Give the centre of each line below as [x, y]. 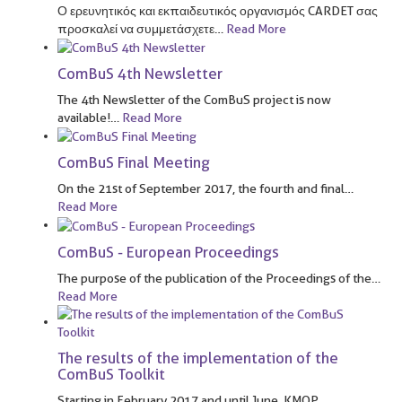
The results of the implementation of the [198, 358]
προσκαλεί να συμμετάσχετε [136, 28]
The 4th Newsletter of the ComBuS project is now [194, 100]
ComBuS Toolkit [111, 374]
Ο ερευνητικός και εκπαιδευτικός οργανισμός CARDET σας [218, 10]
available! [84, 118]
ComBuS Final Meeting [134, 163]
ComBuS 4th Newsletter [140, 74]
